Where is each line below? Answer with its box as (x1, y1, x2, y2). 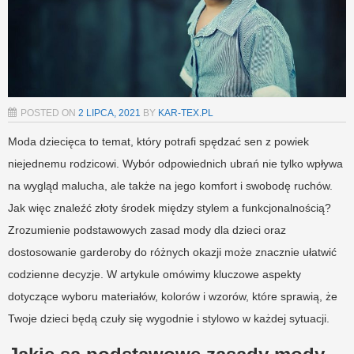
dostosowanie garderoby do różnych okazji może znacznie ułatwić (8, 246, 337, 259)
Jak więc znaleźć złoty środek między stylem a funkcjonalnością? (8, 201, 331, 215)
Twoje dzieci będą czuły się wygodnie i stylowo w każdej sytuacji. (8, 312, 330, 326)
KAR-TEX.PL (158, 107, 213, 119)
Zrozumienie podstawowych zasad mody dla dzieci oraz (8, 224, 286, 237)
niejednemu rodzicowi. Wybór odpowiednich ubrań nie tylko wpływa (8, 157, 343, 171)
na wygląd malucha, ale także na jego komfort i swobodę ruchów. (8, 179, 333, 193)
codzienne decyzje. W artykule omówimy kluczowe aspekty (8, 268, 301, 281)
